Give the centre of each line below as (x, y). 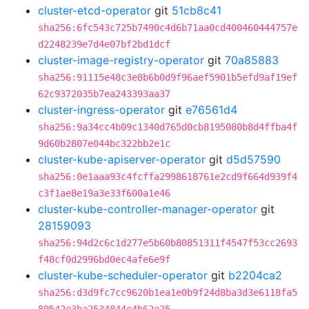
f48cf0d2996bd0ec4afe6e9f (104, 259)
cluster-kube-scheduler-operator (123, 275)
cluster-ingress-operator (101, 110)
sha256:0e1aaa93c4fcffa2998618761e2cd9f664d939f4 (168, 177)
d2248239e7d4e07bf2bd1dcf (104, 44)
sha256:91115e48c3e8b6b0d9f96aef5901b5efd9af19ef (168, 77)
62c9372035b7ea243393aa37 (104, 94)
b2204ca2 (255, 275)
